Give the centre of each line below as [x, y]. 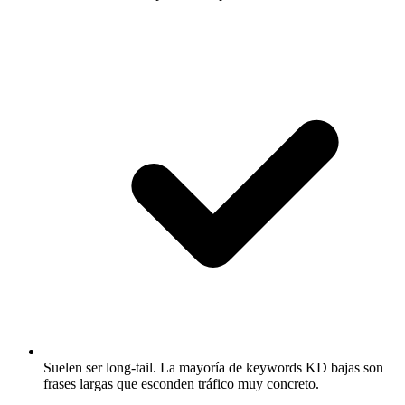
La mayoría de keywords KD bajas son [270, 367]
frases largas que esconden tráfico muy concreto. [181, 383]
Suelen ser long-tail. [100, 367]
